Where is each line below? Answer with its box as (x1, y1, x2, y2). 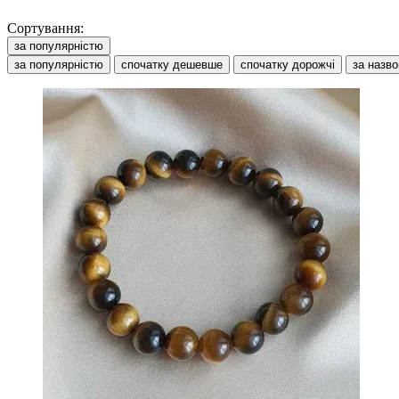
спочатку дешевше (121, 57, 223, 71)
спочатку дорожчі (240, 57, 335, 71)
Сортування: (7, 20, 84, 36)
